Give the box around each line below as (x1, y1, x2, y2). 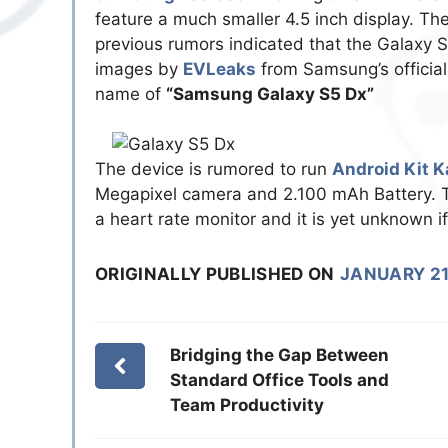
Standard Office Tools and (169, 370, 389, 391)
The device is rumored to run (95, 159, 332, 180)
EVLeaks (183, 58, 256, 79)
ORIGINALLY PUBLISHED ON (95, 264, 335, 285)
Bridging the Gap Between (169, 345, 389, 366)
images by (95, 58, 183, 79)
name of (95, 83, 166, 104)
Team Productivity (169, 395, 324, 416)
